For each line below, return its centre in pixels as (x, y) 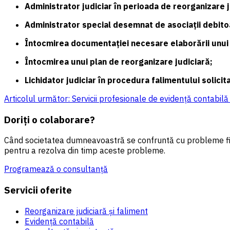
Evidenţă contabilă (59, 221)
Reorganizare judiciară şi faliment (86, 211)
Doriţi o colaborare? (50, 119)
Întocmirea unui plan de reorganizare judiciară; (122, 61)
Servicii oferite (38, 190)
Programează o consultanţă (56, 169)
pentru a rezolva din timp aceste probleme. (85, 151)
